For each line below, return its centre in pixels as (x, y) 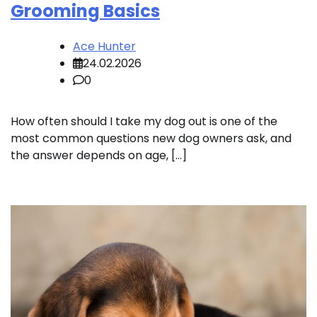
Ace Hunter (104, 47)
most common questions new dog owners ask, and (151, 139)
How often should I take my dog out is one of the (144, 122)
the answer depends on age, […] (99, 156)
